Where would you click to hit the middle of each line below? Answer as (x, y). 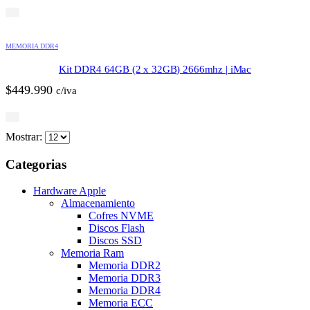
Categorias (36, 164)
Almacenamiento (98, 203)
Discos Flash (117, 228)
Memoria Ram (92, 253)
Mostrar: (25, 136)
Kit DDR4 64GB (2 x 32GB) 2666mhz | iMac (155, 69)
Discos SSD (115, 241)
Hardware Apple (70, 191)
